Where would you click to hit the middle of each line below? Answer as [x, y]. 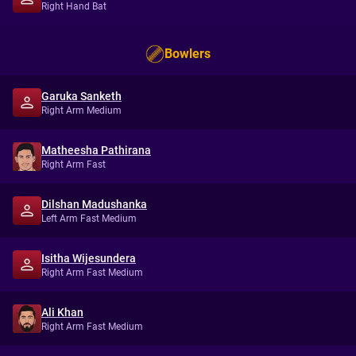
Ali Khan [62, 312]
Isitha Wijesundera [89, 258]
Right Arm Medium [81, 110]
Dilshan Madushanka [94, 204]
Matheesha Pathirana [96, 150]
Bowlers [188, 54]
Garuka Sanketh [81, 96]
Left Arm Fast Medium [89, 219]
